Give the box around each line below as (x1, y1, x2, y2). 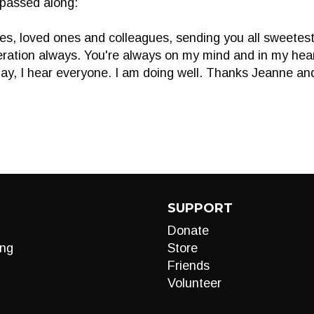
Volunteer (168, 276, 221, 290)
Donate (168, 224, 209, 238)
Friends (168, 259, 210, 273)
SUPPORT (168, 200, 233, 216)
